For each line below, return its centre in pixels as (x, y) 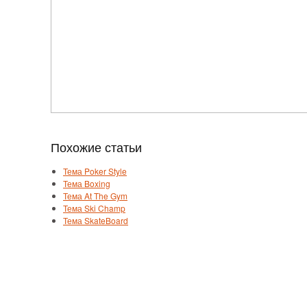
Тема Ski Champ (94, 208)
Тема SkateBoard (96, 220)
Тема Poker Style (95, 171)
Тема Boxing (87, 183)
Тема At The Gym (95, 195)
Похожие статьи (96, 146)
